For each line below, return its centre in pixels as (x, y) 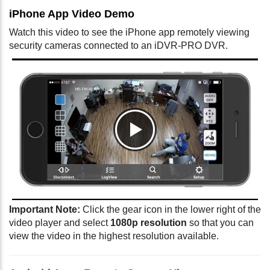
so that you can (220, 223)
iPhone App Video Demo (72, 14)
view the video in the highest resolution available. (114, 236)
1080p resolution (149, 223)
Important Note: (45, 210)
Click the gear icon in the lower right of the (171, 210)
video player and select (60, 223)
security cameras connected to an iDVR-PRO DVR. (118, 46)
